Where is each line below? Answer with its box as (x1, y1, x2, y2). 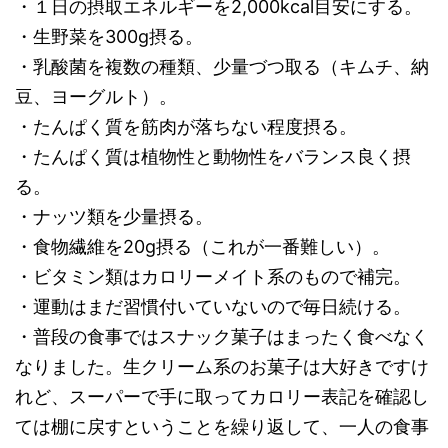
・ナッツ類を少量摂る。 (15, 206, 213, 227)
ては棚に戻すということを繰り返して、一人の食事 (15, 416, 429, 437)
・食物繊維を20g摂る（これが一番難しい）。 (15, 236, 390, 257)
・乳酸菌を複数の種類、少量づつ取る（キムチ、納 (15, 56, 429, 77)
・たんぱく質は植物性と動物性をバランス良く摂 (15, 146, 411, 167)
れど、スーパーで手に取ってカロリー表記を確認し (15, 386, 429, 407)
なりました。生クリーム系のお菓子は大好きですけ (15, 356, 429, 377)
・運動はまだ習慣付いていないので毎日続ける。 (15, 296, 411, 317)
